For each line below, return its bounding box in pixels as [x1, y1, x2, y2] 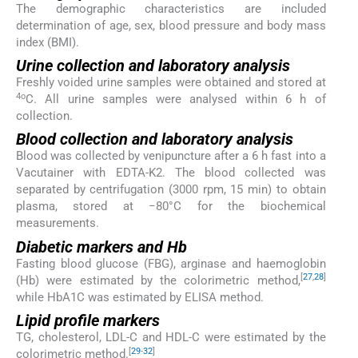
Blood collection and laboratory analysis [16, 129, 293, 149]
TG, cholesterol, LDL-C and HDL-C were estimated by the [16, 330, 326, 344]
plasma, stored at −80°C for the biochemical [16, 199, 326, 214]
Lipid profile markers [16, 311, 160, 330]
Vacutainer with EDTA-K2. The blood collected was [16, 165, 326, 181]
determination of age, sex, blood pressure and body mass [16, 18, 326, 33]
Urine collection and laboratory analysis [16, 56, 290, 76]
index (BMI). [16, 34, 79, 50]
